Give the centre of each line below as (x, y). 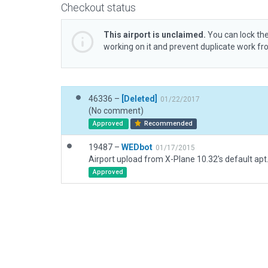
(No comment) (116, 111)
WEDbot (137, 147)
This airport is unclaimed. (155, 35)
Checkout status (98, 7)
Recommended (168, 124)
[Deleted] (139, 99)
